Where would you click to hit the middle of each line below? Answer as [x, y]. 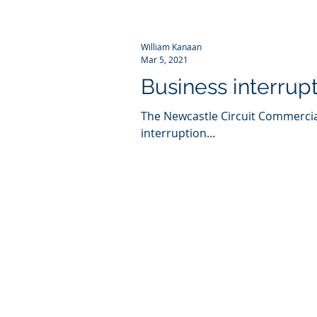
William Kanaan [171, 47]
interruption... [178, 133]
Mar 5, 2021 [165, 59]
